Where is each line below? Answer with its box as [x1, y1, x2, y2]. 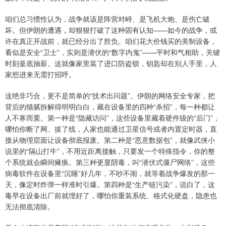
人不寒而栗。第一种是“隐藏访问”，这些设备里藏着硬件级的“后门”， [5, 112, 220, 123]
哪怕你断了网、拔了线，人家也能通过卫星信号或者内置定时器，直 [5, 124, 217, 134]
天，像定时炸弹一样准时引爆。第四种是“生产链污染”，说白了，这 [5, 179, 215, 189]
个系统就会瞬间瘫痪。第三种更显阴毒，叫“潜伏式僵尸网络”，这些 [5, 157, 215, 167]
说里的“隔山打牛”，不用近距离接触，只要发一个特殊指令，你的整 [5, 146, 215, 156]
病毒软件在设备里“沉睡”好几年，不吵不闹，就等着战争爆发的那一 [5, 168, 215, 178]
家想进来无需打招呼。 [5, 69, 76, 79]
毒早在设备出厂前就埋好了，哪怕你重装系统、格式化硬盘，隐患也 [5, 190, 217, 200]
